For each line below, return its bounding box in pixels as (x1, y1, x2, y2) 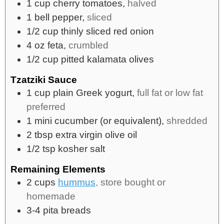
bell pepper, (34, 11, 84, 22)
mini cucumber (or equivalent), (34, 115, 164, 126)
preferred (26, 101, 65, 112)
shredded (166, 115, 207, 126)
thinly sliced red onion (61, 25, 154, 36)
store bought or (100, 177, 165, 188)
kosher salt (58, 143, 105, 154)
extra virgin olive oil (55, 129, 137, 140)
